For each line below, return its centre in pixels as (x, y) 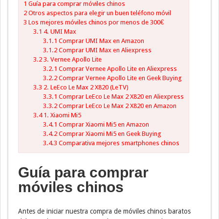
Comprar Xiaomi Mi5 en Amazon (103, 124)
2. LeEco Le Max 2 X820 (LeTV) (85, 87)
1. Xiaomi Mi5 (61, 115)
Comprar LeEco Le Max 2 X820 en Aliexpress (120, 96)
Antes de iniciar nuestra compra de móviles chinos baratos (104, 211)
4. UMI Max (59, 31)
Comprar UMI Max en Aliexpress (104, 50)
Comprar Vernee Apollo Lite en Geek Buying (119, 78)
